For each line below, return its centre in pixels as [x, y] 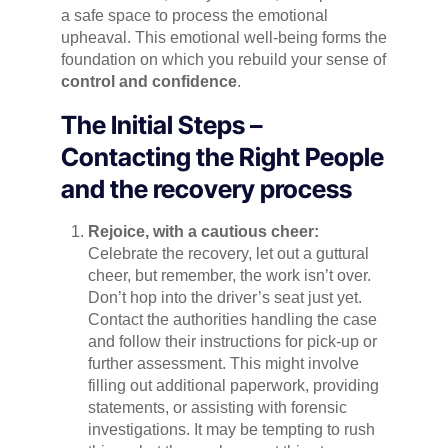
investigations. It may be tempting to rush [231, 430]
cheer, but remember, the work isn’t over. [229, 276]
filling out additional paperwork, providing [233, 386]
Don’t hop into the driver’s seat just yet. [224, 298]
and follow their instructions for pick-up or [232, 342]
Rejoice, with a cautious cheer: [203, 232]
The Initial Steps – [161, 125]
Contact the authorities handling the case [232, 320]
